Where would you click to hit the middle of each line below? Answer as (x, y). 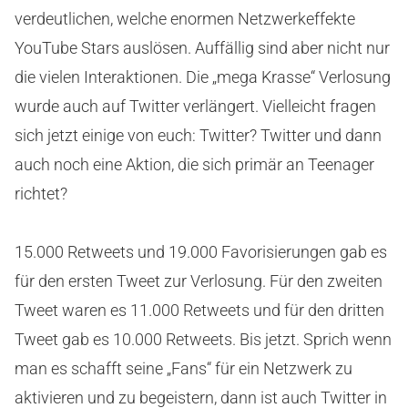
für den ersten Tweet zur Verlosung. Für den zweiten (199, 281)
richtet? (41, 194)
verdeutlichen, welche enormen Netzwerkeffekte (185, 19)
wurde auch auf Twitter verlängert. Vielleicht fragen (195, 107)
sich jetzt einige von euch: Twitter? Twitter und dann (198, 136)
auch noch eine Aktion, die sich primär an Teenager (194, 165)
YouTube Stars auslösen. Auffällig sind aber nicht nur (202, 48)
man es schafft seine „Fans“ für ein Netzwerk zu (184, 369)
